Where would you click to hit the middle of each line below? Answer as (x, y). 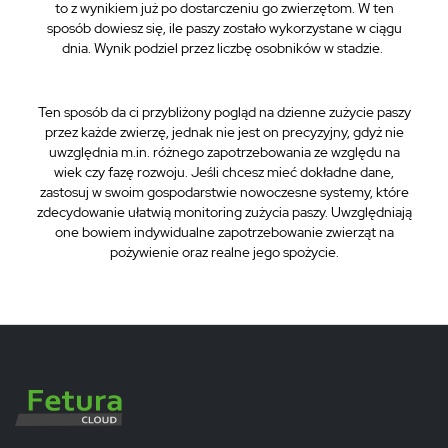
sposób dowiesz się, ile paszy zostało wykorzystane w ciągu (224, 28)
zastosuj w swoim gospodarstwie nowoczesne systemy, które (224, 192)
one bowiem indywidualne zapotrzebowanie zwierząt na (224, 232)
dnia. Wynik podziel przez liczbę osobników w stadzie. (224, 48)
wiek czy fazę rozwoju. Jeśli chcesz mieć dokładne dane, (224, 172)
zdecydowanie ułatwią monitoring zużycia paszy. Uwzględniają (224, 212)
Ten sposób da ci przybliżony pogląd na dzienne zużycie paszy (224, 112)
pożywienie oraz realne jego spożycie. (224, 252)
